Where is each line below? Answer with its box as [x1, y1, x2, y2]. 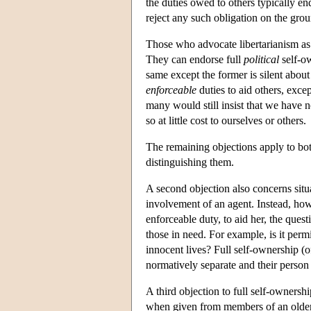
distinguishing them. [146, 155, 234, 168]
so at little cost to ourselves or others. [146, 114, 306, 126]
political [244, 53, 279, 65]
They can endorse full [146, 53, 244, 65]
